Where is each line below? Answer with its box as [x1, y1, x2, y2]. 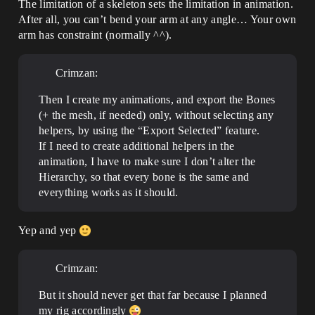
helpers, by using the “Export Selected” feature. [39, 124, 260, 136]
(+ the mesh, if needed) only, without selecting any [39, 109, 274, 121]
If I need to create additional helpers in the [39, 140, 235, 152]
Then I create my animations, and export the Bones [39, 94, 276, 105]
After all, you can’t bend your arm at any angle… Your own [18, 13, 297, 25]
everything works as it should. [39, 186, 179, 198]
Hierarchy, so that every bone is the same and [39, 171, 250, 183]
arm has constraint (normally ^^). [18, 29, 172, 41]
